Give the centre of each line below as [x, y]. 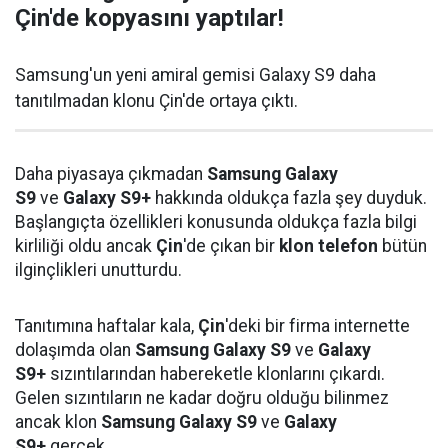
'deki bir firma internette [317, 326]
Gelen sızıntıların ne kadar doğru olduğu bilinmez [202, 398]
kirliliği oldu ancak [85, 246]
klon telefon [328, 246]
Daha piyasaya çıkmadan [111, 174]
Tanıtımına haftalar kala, [106, 326]
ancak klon [58, 422]
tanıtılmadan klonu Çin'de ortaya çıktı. [156, 101]
